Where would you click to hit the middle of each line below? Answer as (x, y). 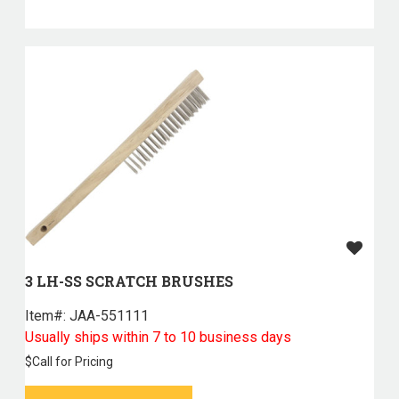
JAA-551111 (107, 316)
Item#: (45, 316)
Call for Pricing (72, 362)
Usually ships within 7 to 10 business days (158, 338)
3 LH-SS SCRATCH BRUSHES (129, 281)
